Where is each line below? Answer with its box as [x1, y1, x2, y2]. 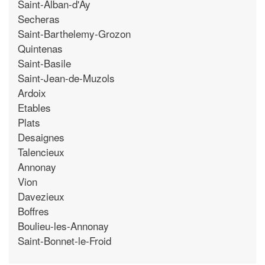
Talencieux [18, 144, 64, 159]
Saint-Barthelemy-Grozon [18, 25, 131, 41]
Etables [18, 99, 51, 115]
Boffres [18, 203, 49, 218]
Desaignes [18, 129, 64, 144]
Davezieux [18, 188, 64, 203]
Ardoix [18, 85, 46, 100]
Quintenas [18, 40, 63, 56]
